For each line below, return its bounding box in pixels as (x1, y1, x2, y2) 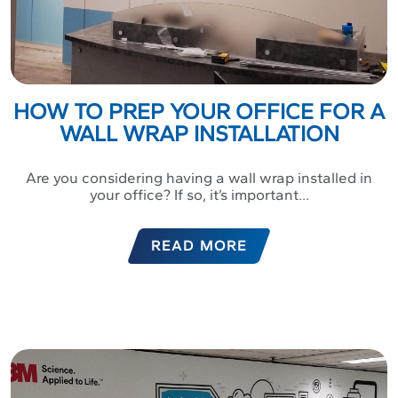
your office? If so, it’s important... (89, 186, 309, 204)
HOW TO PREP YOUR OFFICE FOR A (13, 98, 385, 125)
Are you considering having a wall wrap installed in (26, 169, 372, 187)
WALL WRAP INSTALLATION (59, 120, 339, 147)
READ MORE (151, 237, 247, 255)
